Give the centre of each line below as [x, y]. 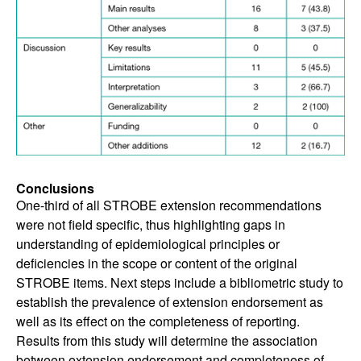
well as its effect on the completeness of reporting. [158, 322]
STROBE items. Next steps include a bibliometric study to [180, 283]
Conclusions [55, 189]
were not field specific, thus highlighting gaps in [151, 225]
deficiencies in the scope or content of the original [157, 263]
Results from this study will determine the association [167, 341]
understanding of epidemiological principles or [148, 244]
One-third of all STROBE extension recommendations [169, 205]
